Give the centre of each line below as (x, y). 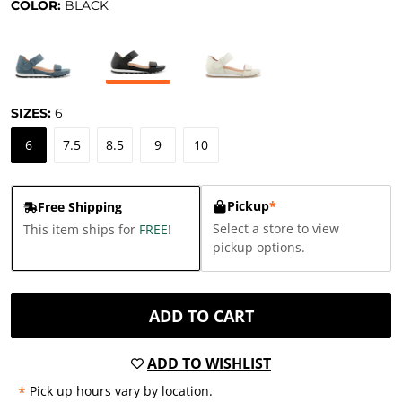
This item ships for (81, 229)
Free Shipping (80, 207)
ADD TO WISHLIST (209, 363)
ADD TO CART (201, 316)
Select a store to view (276, 228)
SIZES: (33, 113)
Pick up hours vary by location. (121, 391)
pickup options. (259, 247)
